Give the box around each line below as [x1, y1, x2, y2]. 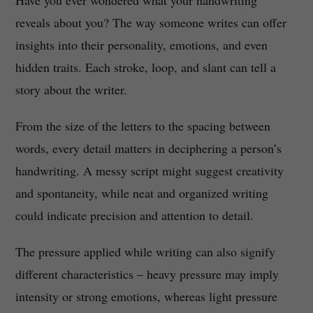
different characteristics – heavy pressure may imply [15, 265, 279, 283]
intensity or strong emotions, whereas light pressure [15, 288, 277, 305]
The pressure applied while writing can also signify [15, 243, 275, 261]
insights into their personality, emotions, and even [15, 36, 268, 54]
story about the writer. [15, 81, 127, 99]
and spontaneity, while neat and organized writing [15, 184, 268, 202]
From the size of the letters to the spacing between [15, 117, 270, 135]
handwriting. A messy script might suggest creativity [15, 162, 284, 180]
